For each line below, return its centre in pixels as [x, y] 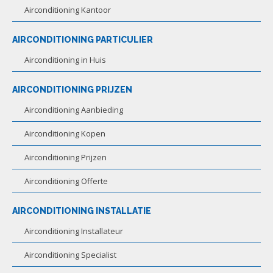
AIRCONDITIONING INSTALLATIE [82, 211]
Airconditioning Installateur [74, 231]
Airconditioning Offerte [66, 181]
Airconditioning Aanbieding [74, 109]
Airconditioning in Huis [65, 59]
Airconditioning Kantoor [68, 9]
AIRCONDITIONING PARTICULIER [83, 39]
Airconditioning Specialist [70, 254]
